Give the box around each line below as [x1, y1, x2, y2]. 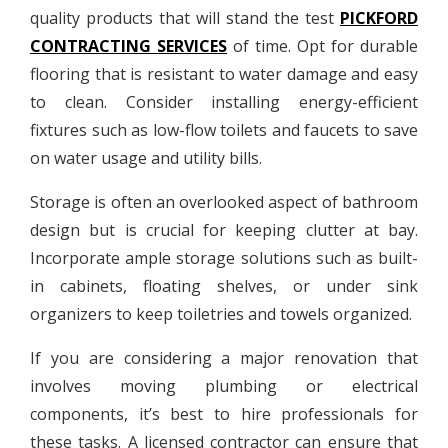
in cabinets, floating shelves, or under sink [30, 274, 418, 297]
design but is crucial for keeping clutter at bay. [30, 218, 418, 241]
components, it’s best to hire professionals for [30, 402, 418, 425]
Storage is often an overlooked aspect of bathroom [30, 190, 418, 213]
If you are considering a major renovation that [30, 346, 418, 369]
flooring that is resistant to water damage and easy [30, 62, 418, 85]
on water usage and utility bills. [30, 146, 262, 169]
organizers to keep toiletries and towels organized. [30, 302, 412, 325]
